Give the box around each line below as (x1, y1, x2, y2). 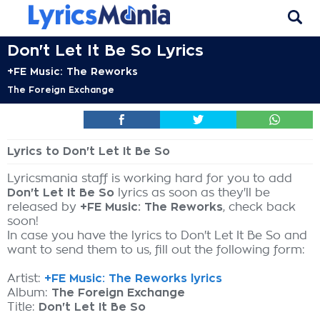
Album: (7, 287, 51, 299)
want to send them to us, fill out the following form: (7, 244, 305, 256)
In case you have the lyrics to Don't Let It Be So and (7, 230, 307, 241)
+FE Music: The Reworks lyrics (44, 273, 222, 284)
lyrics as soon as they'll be (114, 187, 270, 199)
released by (7, 201, 80, 213)
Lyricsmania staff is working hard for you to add (7, 173, 292, 184)
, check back (223, 201, 296, 213)
